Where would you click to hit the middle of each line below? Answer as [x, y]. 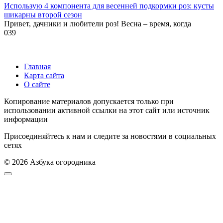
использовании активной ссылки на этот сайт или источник [107, 111]
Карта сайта [44, 76]
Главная [37, 67]
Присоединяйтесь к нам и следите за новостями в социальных [110, 136]
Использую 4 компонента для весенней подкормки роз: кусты [109, 6]
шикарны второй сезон [43, 15]
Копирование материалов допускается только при [89, 102]
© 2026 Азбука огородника [50, 162]
